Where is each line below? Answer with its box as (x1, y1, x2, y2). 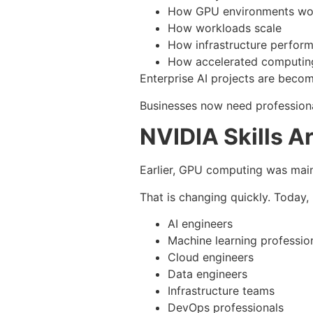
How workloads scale (168, 21, 282, 36)
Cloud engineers (168, 249, 254, 264)
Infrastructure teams (168, 283, 275, 298)
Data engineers (168, 266, 247, 281)
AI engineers (168, 216, 233, 231)
